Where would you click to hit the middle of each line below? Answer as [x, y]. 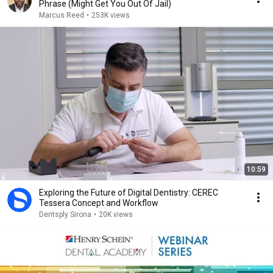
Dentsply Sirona [65, 214]
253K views [111, 15]
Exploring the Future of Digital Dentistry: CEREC [129, 193]
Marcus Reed [62, 15]
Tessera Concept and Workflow [99, 203]
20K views [116, 214]
